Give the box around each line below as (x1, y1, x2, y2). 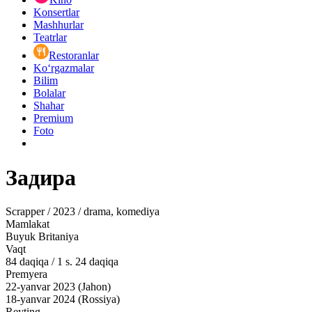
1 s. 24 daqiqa (57, 256, 118, 268)
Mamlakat (6, 218, 49, 231)
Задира (6, 164, 76, 190)
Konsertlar (33, 6, 79, 19)
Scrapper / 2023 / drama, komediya (6, 205, 159, 218)
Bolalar (33, 87, 65, 100)
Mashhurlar (33, 19, 84, 31)
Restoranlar (49, 49, 99, 62)
